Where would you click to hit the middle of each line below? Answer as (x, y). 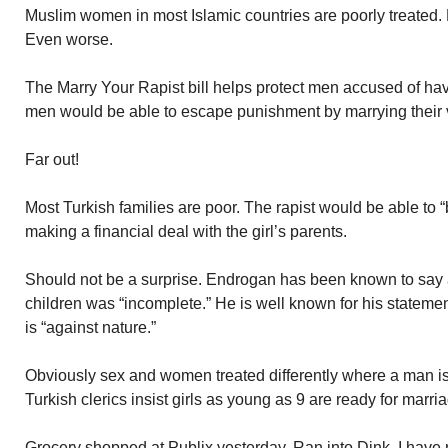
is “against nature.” (90, 327)
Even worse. (69, 39)
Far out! (52, 159)
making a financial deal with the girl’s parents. (186, 231)
